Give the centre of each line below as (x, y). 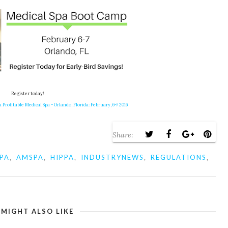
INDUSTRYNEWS (112, 157)
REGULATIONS (179, 157)
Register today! (27, 93)
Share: (123, 135)
